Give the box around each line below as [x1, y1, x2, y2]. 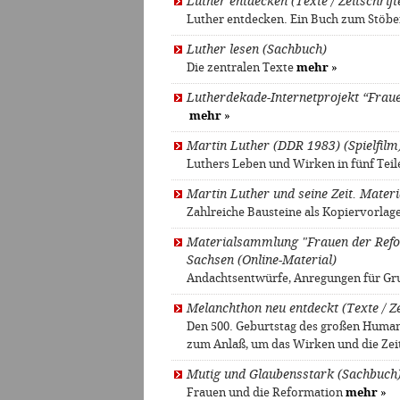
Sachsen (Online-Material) [187, 253, 337, 269]
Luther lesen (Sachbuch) [187, 42, 327, 58]
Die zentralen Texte [187, 61, 296, 75]
